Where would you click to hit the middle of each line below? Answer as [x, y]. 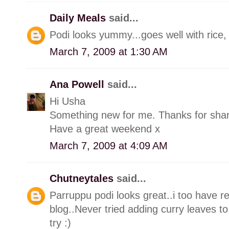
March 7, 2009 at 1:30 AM [109, 51]
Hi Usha [67, 101]
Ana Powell [78, 84]
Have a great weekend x [105, 129]
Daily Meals [79, 18]
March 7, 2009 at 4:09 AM [109, 145]
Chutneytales [83, 178]
